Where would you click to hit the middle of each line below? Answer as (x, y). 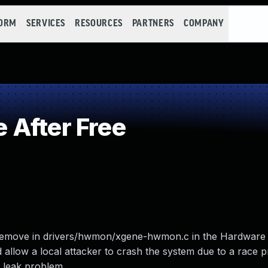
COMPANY (204, 24)
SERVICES (46, 24)
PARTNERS (153, 24)
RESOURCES (99, 24)
